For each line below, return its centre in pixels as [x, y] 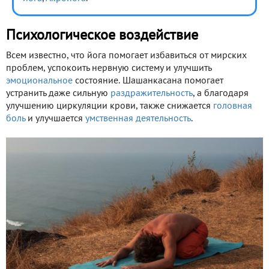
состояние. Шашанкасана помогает [148, 81]
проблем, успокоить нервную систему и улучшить [109, 69]
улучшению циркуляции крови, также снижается [110, 107]
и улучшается [55, 119]
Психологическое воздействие [102, 36]
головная [233, 107]
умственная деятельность [138, 119]
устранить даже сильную [58, 94]
